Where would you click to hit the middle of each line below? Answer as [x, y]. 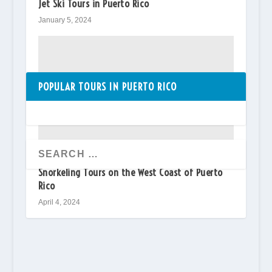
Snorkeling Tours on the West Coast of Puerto [130, 172]
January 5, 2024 [65, 20]
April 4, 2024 [59, 202]
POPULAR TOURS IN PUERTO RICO [107, 86]
